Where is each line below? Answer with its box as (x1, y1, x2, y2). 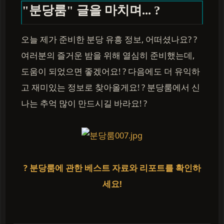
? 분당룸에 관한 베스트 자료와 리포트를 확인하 (23, 162, 201, 173)
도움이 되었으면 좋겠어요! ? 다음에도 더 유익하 (21, 65, 200, 77)
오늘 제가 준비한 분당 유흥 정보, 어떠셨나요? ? (21, 33, 197, 45)
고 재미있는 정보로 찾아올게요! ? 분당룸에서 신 (21, 81, 200, 93)
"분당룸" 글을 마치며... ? (22, 3, 160, 17)
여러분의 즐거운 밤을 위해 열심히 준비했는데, (21, 49, 194, 61)
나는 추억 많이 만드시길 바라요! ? (21, 97, 147, 109)
